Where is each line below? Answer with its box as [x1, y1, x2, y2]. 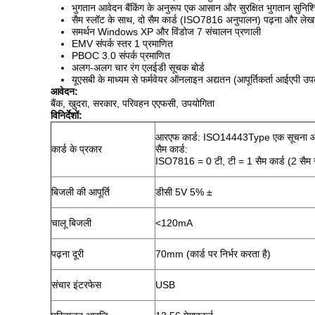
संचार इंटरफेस [51, 279, 101, 290]
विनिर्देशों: [51, 110, 82, 121]
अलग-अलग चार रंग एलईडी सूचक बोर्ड [72, 62, 205, 73]
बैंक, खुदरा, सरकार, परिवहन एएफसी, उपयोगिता [51, 98, 214, 109]
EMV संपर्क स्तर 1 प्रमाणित [72, 38, 173, 49]
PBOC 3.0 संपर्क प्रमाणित [72, 50, 170, 61]
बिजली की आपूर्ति [51, 186, 110, 198]
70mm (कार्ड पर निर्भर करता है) [155, 248, 271, 259]
